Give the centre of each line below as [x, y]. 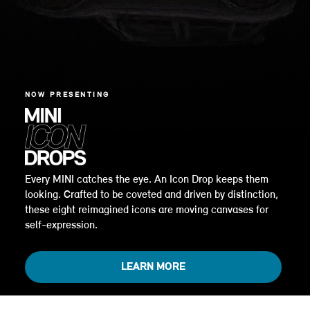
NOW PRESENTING [67, 95]
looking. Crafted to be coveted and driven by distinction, [151, 195]
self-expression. [61, 225]
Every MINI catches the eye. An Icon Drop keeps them [146, 180]
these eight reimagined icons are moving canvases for [146, 210]
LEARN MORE [153, 267]
